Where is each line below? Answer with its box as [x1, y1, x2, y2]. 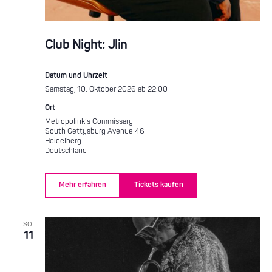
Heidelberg [44, 136, 81, 146]
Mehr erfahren [58, 180, 106, 190]
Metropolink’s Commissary [44, 117, 133, 126]
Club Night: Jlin [44, 36, 127, 53]
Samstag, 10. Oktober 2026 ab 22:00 [44, 84, 168, 94]
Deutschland [44, 146, 87, 155]
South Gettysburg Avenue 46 [44, 126, 144, 136]
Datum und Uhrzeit [44, 70, 107, 80]
